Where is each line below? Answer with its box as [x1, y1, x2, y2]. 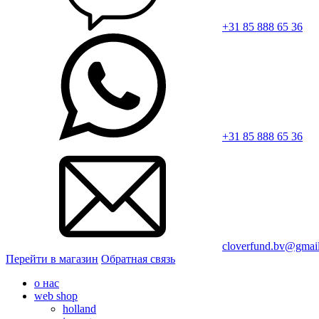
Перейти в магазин [6, 253, 98, 265]
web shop [34, 290, 78, 302]
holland [63, 303, 96, 315]
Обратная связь [101, 253, 175, 265]
